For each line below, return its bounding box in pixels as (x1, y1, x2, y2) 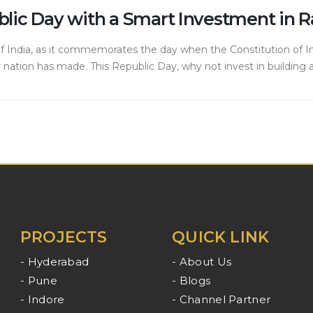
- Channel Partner (172, 292, 271, 306)
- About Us (172, 254, 232, 268)
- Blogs (172, 273, 211, 287)
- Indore (20, 292, 65, 306)
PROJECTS (20, 227, 108, 247)
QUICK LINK (172, 227, 270, 247)
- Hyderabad (20, 254, 89, 268)
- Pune (20, 273, 57, 287)
